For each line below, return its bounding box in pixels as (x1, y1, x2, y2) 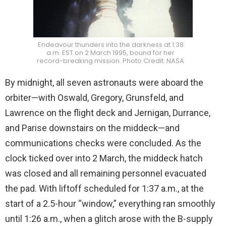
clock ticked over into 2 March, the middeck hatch (5, 152, 203, 163)
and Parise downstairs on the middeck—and (5, 122, 180, 133)
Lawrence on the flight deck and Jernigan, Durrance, (5, 107, 210, 118)
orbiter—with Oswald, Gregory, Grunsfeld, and (5, 92, 184, 103)
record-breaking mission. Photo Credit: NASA (37, 55, 184, 66)
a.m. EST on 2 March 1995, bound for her (46, 47, 175, 58)
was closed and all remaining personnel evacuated (5, 167, 206, 179)
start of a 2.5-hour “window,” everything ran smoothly (5, 198, 215, 209)
